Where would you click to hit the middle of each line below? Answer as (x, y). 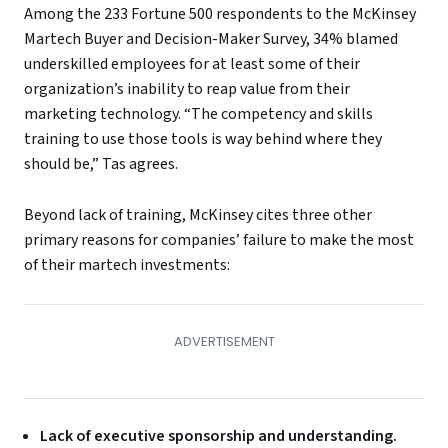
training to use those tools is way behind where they (203, 139)
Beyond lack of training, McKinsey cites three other (198, 214)
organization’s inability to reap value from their (187, 89)
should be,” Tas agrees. (101, 164)
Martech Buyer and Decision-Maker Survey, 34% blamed (211, 39)
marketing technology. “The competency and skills (198, 114)
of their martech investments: (127, 264)
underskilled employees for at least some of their (192, 64)
